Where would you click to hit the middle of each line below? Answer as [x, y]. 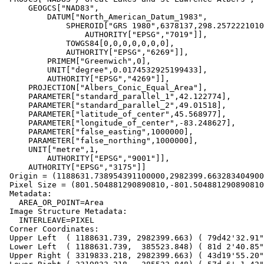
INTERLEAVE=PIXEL [12, 220]
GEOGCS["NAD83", [16, 8]
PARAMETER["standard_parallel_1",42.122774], [16, 97]
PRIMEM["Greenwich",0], [26, 61]
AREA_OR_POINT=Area [12, 203]
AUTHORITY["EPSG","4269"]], [26, 79]
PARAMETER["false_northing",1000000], [16, 141]
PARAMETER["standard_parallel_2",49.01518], [16, 105]
